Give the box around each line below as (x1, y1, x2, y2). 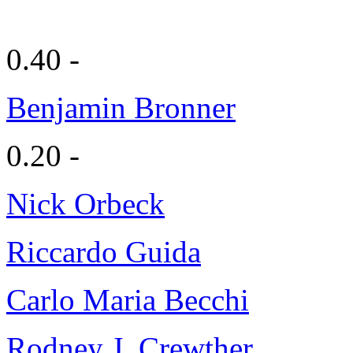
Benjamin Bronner (6, 90, 236, 124)
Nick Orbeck (6, 186, 165, 221)
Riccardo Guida (6, 234, 201, 269)
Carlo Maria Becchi (6, 282, 249, 317)
